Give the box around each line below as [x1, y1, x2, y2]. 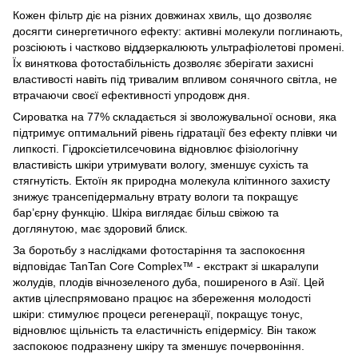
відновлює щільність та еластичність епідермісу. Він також [13, 323, 316, 336]
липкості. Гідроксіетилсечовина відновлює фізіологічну [13, 141, 298, 155]
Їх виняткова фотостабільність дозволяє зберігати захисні [13, 56, 313, 70]
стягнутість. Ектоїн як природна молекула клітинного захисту [13, 173, 330, 187]
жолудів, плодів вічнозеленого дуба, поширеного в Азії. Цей [13, 275, 324, 288]
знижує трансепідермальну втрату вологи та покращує [13, 189, 298, 203]
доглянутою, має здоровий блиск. [13, 221, 188, 235]
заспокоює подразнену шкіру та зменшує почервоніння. [13, 339, 304, 352]
